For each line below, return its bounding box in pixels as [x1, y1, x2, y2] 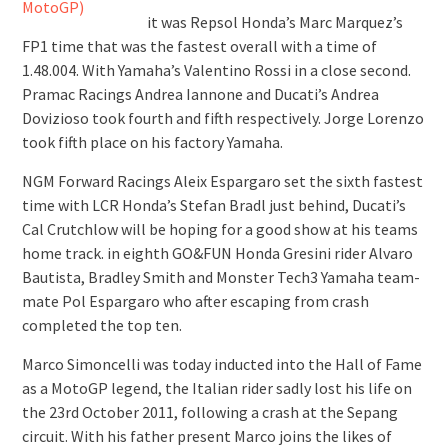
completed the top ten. [21, 315, 182, 335]
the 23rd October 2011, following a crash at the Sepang [21, 402, 398, 422]
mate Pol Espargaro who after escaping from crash [21, 291, 369, 311]
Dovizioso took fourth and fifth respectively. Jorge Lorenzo [21, 108, 424, 128]
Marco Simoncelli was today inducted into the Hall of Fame [21, 354, 422, 374]
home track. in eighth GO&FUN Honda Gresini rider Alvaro [21, 243, 413, 263]
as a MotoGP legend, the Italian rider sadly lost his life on [21, 378, 412, 398]
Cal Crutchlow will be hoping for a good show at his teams [21, 219, 418, 239]
